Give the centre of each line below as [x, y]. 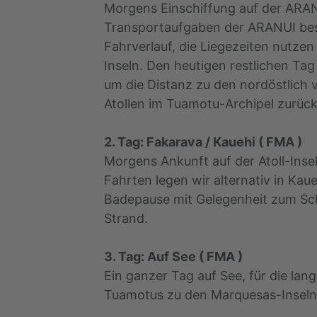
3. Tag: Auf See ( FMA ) [173, 257]
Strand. [126, 219]
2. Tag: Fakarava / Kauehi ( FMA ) [203, 142]
